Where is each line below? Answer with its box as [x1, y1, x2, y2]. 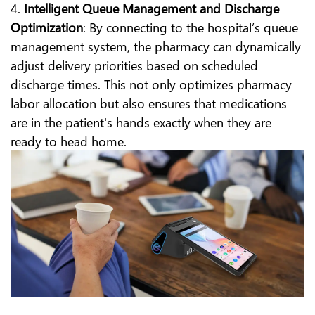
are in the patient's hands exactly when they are [11, 113, 271, 131]
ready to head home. [11, 132, 127, 150]
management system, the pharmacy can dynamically [11, 37, 301, 56]
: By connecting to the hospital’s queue [83, 18, 298, 37]
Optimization [11, 18, 83, 37]
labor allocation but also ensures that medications [11, 94, 287, 112]
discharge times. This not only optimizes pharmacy [11, 75, 292, 94]
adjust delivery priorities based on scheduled [11, 56, 258, 75]
